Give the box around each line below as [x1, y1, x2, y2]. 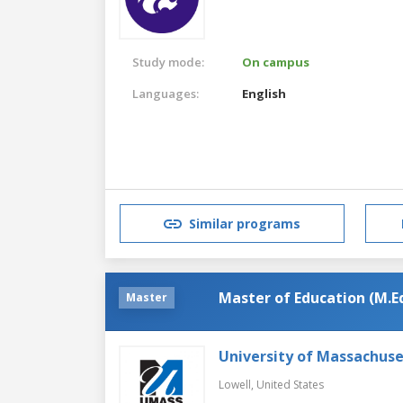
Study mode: [132, 53, 204, 70]
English [242, 85, 287, 102]
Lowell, [219, 376, 256, 392]
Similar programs [189, 215, 300, 233]
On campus [242, 53, 310, 70]
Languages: [132, 85, 199, 102]
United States [256, 376, 324, 392]
